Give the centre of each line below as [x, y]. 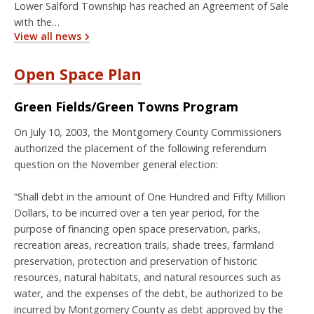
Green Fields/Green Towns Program [126, 106]
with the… [37, 22]
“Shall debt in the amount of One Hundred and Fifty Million [150, 197]
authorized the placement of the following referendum [140, 149]
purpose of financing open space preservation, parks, [137, 229]
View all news [48, 36]
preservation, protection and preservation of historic [136, 261]
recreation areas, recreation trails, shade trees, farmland [144, 245]
